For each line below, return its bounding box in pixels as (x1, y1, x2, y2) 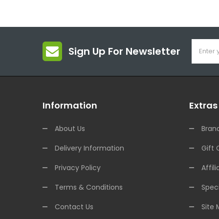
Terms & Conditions (55, 182, 123, 193)
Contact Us (55, 202, 93, 212)
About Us (55, 124, 85, 134)
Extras (189, 99, 218, 112)
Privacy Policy (55, 163, 101, 173)
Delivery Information (55, 143, 124, 153)
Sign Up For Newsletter (68, 44, 180, 59)
